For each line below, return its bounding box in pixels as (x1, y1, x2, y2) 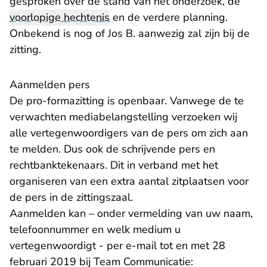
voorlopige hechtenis (10, 10, 110, 25)
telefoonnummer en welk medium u (10, 222, 181, 237)
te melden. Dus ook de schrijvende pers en (10, 142, 215, 157)
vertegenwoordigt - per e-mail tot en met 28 (10, 238, 225, 253)
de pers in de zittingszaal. (10, 190, 133, 205)
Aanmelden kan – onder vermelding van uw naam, (10, 206, 253, 221)
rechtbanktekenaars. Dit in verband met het (10, 158, 218, 173)
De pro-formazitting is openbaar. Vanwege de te (10, 94, 244, 108)
